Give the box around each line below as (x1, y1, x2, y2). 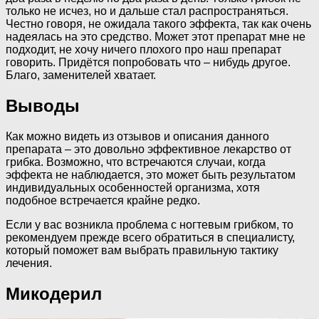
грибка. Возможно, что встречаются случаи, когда (6, 155, 266, 168)
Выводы (6, 96, 80, 116)
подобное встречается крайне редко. (6, 194, 200, 206)
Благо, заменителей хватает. (6, 69, 156, 82)
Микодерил (6, 283, 102, 303)
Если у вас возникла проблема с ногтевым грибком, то (6, 218, 293, 231)
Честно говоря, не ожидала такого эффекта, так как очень (6, 18, 311, 31)
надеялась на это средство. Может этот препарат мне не (6, 31, 305, 43)
